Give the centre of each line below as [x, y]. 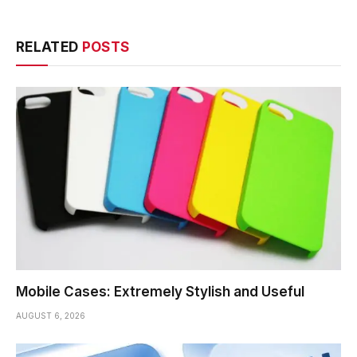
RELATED [49, 47]
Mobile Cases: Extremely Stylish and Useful [160, 291]
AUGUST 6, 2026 [51, 315]
